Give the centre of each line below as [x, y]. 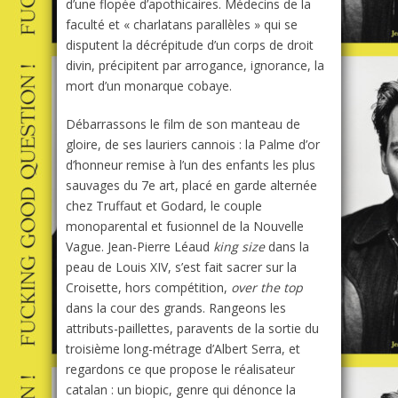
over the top [267, 288]
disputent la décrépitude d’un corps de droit [190, 45]
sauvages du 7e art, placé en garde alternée [191, 186]
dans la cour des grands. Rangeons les [176, 308]
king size [239, 247]
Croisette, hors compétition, [148, 288]
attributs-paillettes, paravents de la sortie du [192, 329]
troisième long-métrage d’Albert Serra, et [183, 349]
